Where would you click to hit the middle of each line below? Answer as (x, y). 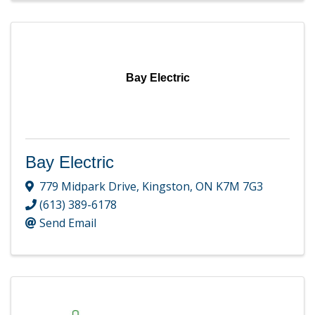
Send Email (68, 223)
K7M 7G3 (239, 187)
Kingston (166, 187)
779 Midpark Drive (88, 187)
